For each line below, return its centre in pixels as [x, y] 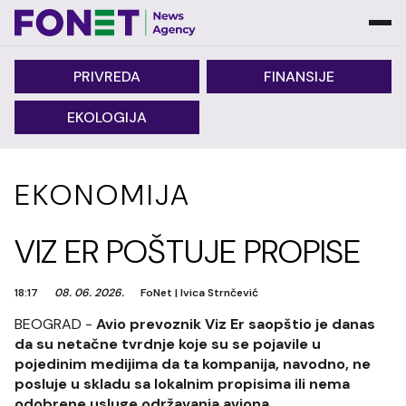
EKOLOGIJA [107, 117]
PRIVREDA [107, 77]
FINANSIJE [299, 77]
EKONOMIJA [103, 195]
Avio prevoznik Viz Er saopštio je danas [236, 324]
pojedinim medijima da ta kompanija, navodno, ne [193, 364]
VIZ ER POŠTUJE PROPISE [188, 251]
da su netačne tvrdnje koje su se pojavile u [168, 344]
